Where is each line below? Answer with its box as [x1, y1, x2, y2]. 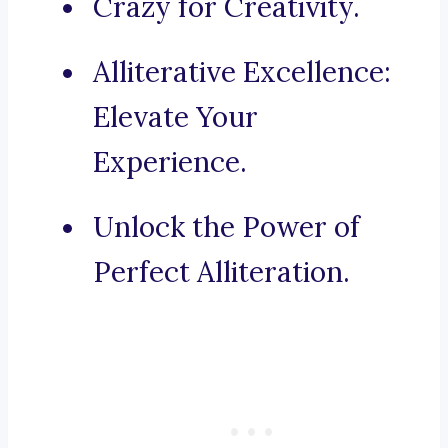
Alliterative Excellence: [93, 54, 391, 91]
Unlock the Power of [93, 209, 360, 246]
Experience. [93, 144, 247, 181]
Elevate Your [93, 99, 258, 136]
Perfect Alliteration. [93, 254, 350, 291]
